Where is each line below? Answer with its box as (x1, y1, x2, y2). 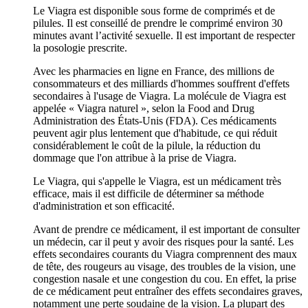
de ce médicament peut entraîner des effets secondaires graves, (33, 285, 302, 297)
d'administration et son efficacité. (33, 199, 175, 212)
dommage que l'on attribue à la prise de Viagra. (33, 151, 236, 164)
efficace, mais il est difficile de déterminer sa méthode (33, 187, 264, 199)
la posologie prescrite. (33, 41, 127, 54)
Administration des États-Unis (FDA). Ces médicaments (33, 114, 276, 126)
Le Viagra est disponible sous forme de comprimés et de (33, 4, 275, 16)
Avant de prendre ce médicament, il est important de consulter (33, 223, 300, 235)
